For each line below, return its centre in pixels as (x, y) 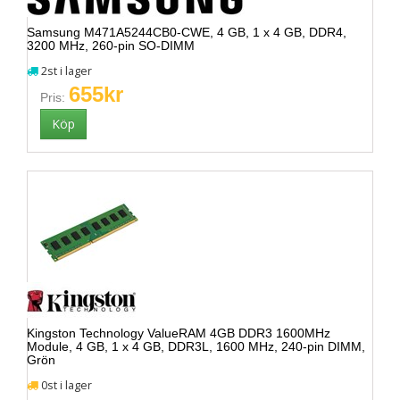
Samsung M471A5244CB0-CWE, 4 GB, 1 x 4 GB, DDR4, (187, 32)
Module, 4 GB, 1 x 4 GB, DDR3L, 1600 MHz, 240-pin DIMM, (196, 346)
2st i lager (65, 71)
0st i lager (65, 385)
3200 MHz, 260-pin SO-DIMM (111, 46)
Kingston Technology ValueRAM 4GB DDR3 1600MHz (179, 333)
